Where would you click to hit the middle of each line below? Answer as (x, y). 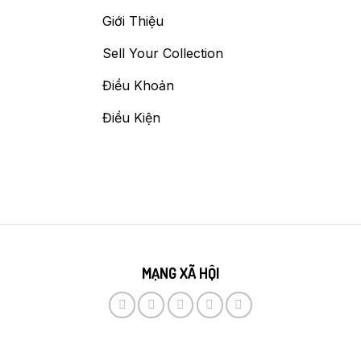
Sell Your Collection (163, 53)
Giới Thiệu (133, 21)
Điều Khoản (138, 85)
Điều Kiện (131, 117)
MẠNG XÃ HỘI (180, 273)
